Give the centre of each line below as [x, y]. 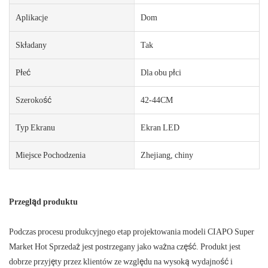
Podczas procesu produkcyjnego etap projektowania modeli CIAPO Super [132, 231]
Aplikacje [32, 17]
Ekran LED [160, 127]
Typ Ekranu [35, 127]
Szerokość [33, 100]
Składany [31, 45]
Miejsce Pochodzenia [51, 155]
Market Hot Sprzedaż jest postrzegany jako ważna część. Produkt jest [125, 246]
